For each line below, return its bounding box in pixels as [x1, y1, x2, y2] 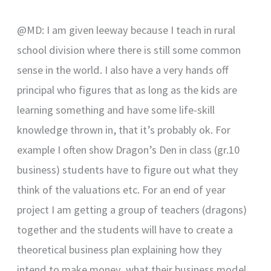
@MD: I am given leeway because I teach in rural [17, 23, 236, 38]
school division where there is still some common [17, 43, 241, 57]
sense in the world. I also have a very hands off [17, 63, 229, 77]
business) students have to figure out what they [17, 163, 239, 177]
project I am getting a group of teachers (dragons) [17, 203, 247, 217]
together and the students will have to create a [17, 223, 233, 237]
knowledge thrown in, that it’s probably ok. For [17, 123, 231, 137]
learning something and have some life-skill [17, 103, 215, 117]
